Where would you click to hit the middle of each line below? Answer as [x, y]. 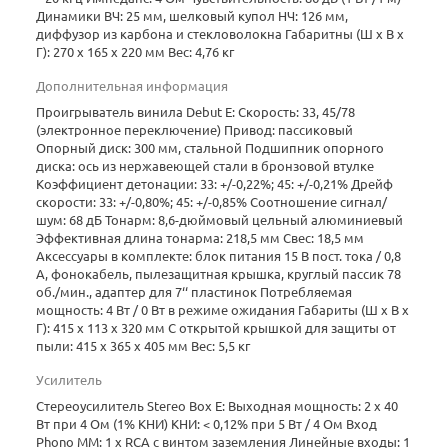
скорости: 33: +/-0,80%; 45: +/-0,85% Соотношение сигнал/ [211, 201]
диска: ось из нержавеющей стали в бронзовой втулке [205, 165]
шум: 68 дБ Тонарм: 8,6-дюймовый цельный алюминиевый [219, 219]
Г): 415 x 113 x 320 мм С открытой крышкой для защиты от [216, 327]
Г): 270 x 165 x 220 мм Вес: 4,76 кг [135, 51]
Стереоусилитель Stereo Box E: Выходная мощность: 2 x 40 [217, 405]
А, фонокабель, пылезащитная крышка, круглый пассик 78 [218, 273]
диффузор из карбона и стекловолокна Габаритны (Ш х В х [220, 33]
